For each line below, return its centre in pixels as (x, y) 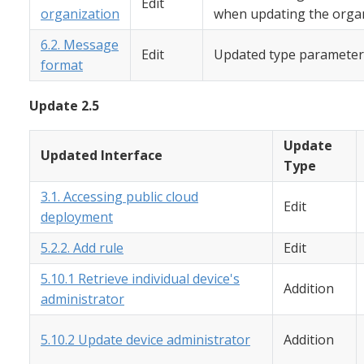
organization (80, 14)
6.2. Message (80, 45)
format (62, 65)
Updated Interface (102, 156)
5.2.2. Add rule (82, 248)
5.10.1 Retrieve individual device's (140, 279)
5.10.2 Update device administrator (145, 340)
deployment (77, 217)
